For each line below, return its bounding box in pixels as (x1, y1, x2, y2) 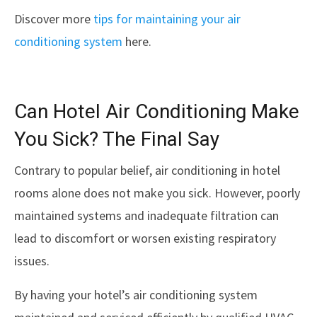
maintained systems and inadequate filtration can (14, 207, 279, 224)
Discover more (14, 11, 93, 27)
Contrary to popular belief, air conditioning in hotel (14, 162, 280, 178)
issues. (14, 253, 52, 269)
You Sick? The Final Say (14, 125, 219, 154)
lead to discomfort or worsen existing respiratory (14, 230, 276, 246)
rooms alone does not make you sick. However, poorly (14, 185, 300, 201)
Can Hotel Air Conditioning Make (14, 98, 299, 127)
